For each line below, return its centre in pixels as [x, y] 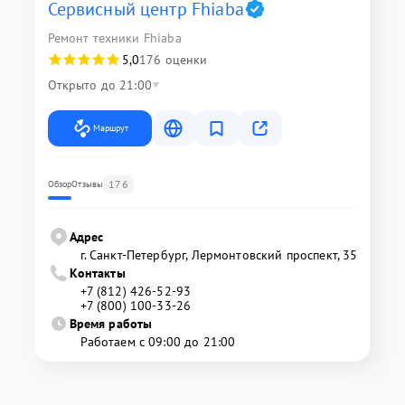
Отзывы [88, 184]
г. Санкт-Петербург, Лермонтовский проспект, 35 [219, 255]
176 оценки [174, 60]
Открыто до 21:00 [99, 85]
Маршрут [110, 128]
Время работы [111, 324]
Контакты [97, 273]
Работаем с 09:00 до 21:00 [158, 342]
